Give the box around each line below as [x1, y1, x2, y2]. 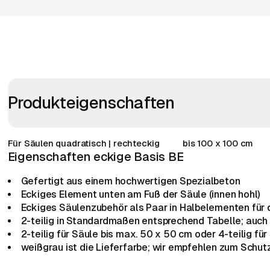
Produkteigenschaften [7, 93, 175, 112]
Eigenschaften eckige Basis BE [7, 149, 184, 163]
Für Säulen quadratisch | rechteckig [7, 137, 160, 148]
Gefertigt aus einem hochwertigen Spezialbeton [20, 175, 245, 187]
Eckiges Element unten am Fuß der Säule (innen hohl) [20, 188, 261, 200]
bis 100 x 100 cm [183, 137, 254, 148]
